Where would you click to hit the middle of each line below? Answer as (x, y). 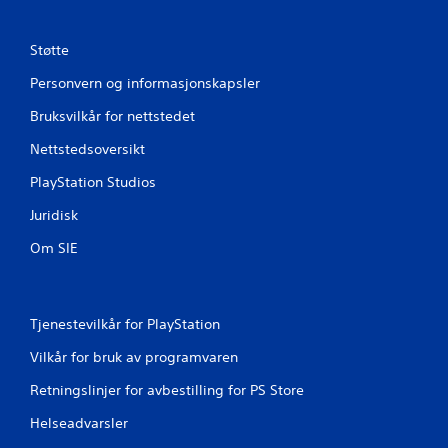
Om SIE (54, 247)
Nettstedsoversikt (87, 148)
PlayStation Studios (93, 181)
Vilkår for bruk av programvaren (134, 356)
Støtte (49, 49)
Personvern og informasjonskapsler (145, 82)
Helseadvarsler (79, 422)
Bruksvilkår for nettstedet (112, 115)
